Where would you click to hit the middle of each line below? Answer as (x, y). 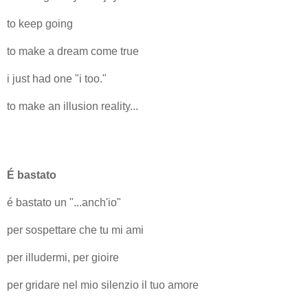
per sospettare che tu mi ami (75, 230)
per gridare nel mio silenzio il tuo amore (103, 285)
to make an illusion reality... (73, 106)
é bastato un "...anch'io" (64, 202)
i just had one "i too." (57, 78)
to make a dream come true (73, 51)
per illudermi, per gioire (63, 257)
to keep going (40, 23)
